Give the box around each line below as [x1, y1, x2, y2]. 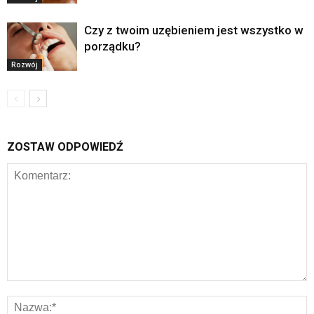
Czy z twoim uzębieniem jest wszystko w [84, 23, 303, 38]
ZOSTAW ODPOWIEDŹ [7, 140, 123, 154]
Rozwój [11, 60, 38, 70]
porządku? [84, 39, 141, 54]
